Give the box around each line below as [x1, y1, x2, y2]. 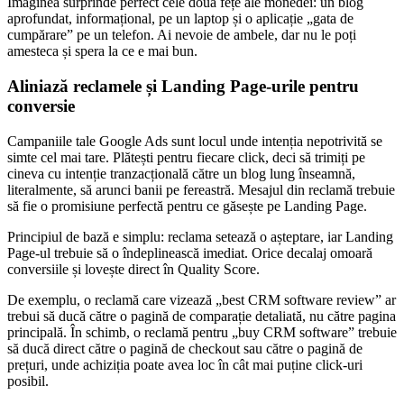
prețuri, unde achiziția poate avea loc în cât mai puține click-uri [7, 356, 363, 372]
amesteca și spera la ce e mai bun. [7, 43, 197, 60]
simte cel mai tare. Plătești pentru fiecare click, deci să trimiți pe [7, 149, 365, 165]
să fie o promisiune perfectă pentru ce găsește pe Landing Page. [7, 197, 367, 214]
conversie [7, 96, 75, 116]
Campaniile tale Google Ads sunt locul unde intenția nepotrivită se [7, 133, 382, 149]
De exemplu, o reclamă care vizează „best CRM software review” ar [7, 291, 396, 308]
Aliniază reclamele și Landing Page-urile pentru [7, 77, 359, 96]
